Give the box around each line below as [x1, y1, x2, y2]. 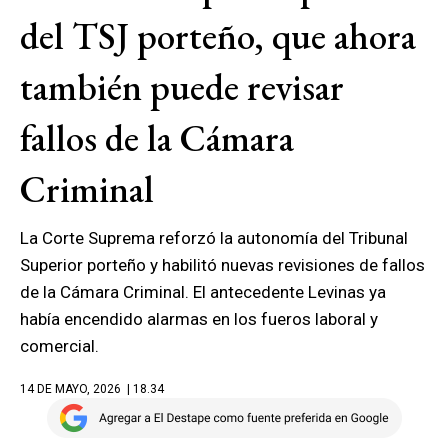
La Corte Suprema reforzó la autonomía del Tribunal [20, 228, 408, 248]
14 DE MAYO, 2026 [20, 382, 121, 396]
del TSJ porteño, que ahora [20, 12, 416, 60]
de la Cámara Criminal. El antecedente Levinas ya [20, 282, 386, 302]
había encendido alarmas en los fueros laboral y [20, 309, 378, 329]
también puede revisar [20, 63, 344, 111]
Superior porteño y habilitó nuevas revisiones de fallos [20, 255, 425, 275]
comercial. [20, 336, 99, 356]
